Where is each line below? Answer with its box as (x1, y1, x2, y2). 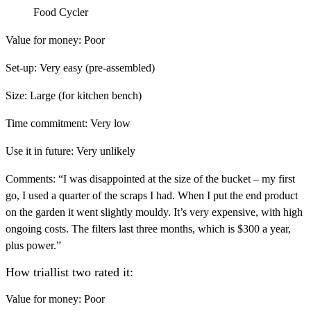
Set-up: (6, 62, 37, 74)
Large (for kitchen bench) (27, 90, 142, 102)
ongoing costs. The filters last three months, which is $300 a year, (6, 223, 291, 235)
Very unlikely (74, 145, 135, 158)
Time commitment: (6, 117, 87, 130)
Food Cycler (33, 6, 88, 19)
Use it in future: (6, 145, 74, 158)
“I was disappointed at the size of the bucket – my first (56, 173, 295, 185)
